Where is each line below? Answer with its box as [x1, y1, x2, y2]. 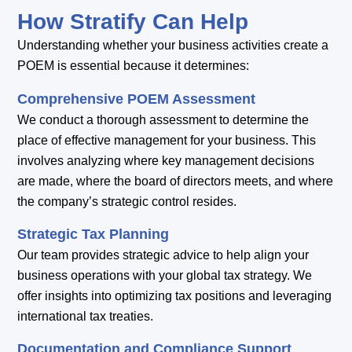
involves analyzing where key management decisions [17, 153, 315, 167]
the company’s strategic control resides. [17, 194, 237, 208]
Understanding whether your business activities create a [17, 38, 329, 53]
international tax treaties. [17, 310, 154, 324]
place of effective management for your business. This [17, 133, 317, 147]
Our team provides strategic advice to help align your [17, 248, 310, 262]
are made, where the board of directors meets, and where [17, 174, 334, 188]
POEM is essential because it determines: [17, 59, 250, 73]
